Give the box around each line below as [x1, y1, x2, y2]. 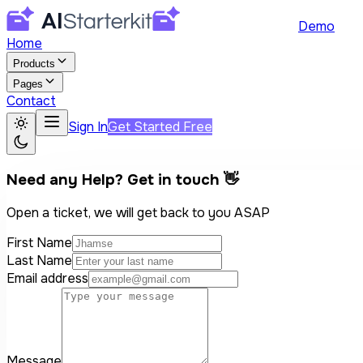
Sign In [68, 118, 108, 135]
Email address [6, 270, 88, 288]
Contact [6, 92, 56, 109]
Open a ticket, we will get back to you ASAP [6, 204, 270, 222]
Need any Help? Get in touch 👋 [6, 169, 239, 190]
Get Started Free [108, 118, 212, 135]
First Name [6, 234, 72, 252]
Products [13, 58, 55, 70]
